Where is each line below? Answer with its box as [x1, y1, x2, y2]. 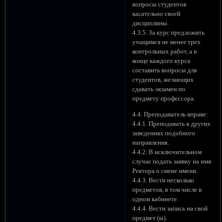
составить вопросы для [132, 66, 197, 74]
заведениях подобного [132, 129, 196, 137]
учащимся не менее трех [132, 38, 201, 46]
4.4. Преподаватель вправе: [132, 111, 209, 118]
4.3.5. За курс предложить [132, 29, 205, 36]
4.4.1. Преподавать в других [132, 120, 211, 127]
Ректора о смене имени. [132, 167, 198, 174]
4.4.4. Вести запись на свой [132, 205, 208, 212]
